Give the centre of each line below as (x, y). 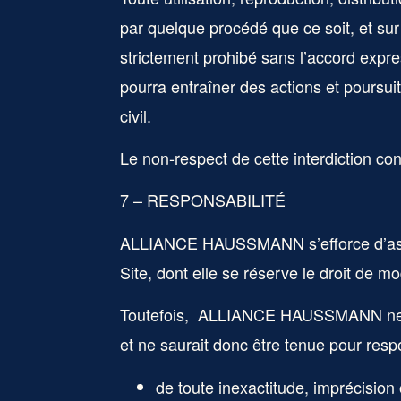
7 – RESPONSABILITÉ (203, 200)
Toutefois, (157, 315)
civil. (136, 115)
